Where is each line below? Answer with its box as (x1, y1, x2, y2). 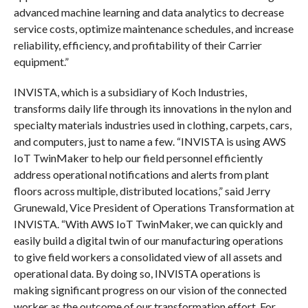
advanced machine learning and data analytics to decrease (13, 5, 284, 19)
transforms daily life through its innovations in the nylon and (13, 101, 291, 115)
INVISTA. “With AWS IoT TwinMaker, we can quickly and (13, 217, 283, 230)
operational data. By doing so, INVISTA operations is (13, 266, 261, 280)
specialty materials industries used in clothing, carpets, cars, (13, 118, 291, 131)
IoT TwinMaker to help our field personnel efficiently (13, 151, 263, 164)
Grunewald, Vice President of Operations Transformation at (13, 200, 294, 214)
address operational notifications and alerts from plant (13, 167, 269, 181)
